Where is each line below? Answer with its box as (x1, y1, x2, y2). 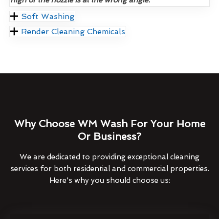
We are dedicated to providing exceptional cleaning (20, 152, 199, 161)
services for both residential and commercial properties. (10, 164, 209, 173)
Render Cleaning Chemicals (21, 26, 126, 36)
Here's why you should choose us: (49, 175, 170, 185)
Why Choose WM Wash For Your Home (14, 117, 205, 130)
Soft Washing (21, 11, 75, 21)
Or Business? (78, 130, 141, 142)
